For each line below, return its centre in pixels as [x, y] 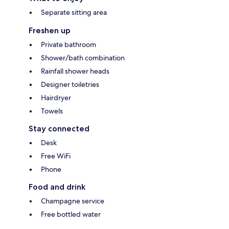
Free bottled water [71, 214]
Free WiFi [56, 156]
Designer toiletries [70, 84]
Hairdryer [56, 97]
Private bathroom [68, 44]
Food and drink [57, 187]
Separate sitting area [74, 12]
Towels [52, 111]
